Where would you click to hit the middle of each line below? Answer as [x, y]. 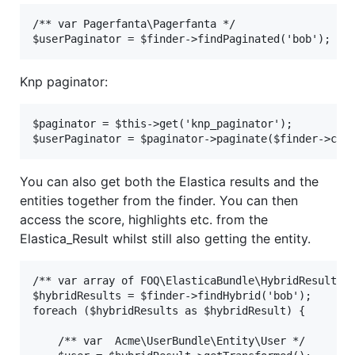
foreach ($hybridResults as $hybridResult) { [169, 311]
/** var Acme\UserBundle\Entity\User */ [169, 341]
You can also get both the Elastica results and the [169, 182]
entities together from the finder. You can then [159, 201]
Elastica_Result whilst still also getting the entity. [165, 239]
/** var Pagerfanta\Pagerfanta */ [134, 24]
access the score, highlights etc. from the [144, 220]
